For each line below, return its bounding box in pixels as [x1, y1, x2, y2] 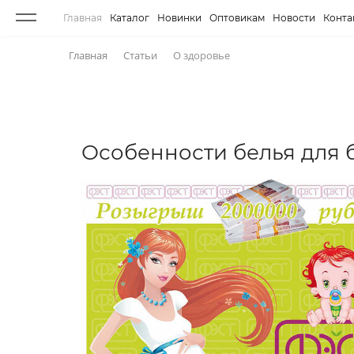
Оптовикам [209, 11, 265, 24]
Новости [273, 11, 315, 24]
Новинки [157, 11, 201, 24]
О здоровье [173, 48, 230, 62]
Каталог [110, 11, 149, 24]
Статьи [123, 48, 157, 62]
